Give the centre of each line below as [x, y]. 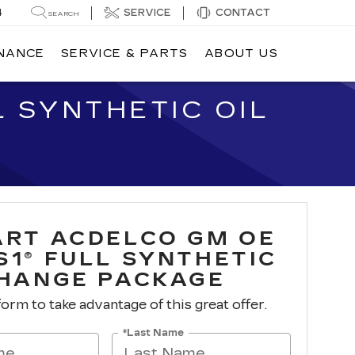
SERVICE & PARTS [124, 54]
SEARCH [64, 13]
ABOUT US [241, 54]
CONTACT [243, 12]
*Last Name [154, 332]
